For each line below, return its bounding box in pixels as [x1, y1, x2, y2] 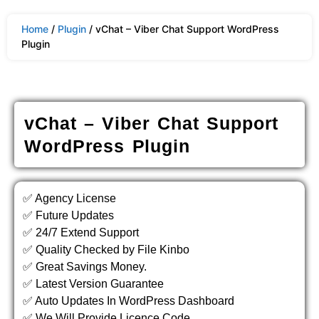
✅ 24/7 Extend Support [23, 226, 139, 239]
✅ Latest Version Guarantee [23, 278, 164, 290]
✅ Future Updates [23, 209, 114, 221]
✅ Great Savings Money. [23, 261, 147, 273]
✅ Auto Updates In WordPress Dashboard [23, 295, 234, 307]
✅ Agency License [23, 192, 116, 204]
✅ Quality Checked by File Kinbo [23, 244, 189, 256]
